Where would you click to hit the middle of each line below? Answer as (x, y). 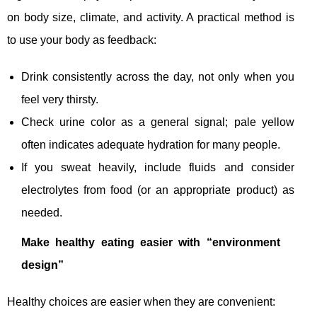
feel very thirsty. (60, 100)
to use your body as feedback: (82, 40)
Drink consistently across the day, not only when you (158, 77)
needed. (42, 213)
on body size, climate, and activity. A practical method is (151, 18)
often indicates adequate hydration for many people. (151, 145)
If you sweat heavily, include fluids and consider (158, 168)
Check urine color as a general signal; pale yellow (158, 122)
